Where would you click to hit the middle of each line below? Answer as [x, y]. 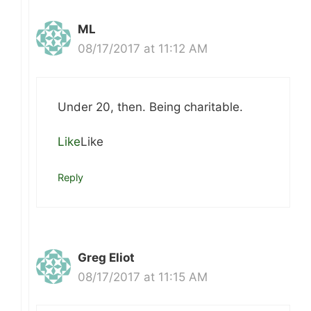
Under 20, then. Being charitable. [150, 107]
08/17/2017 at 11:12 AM [143, 49]
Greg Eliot [106, 257]
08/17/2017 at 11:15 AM [143, 277]
